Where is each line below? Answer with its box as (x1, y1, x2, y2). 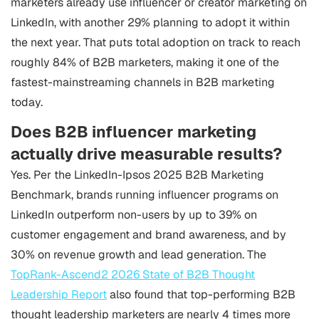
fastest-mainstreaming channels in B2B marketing (11, 75, 275, 90)
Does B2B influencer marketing (11, 121, 256, 142)
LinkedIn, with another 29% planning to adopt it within (11, 15, 290, 30)
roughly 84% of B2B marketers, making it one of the (11, 55, 279, 70)
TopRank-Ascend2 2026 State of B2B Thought (11, 267, 255, 282)
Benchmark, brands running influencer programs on (11, 187, 278, 202)
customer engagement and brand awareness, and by (11, 227, 286, 242)
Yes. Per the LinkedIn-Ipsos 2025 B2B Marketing (11, 167, 264, 182)
